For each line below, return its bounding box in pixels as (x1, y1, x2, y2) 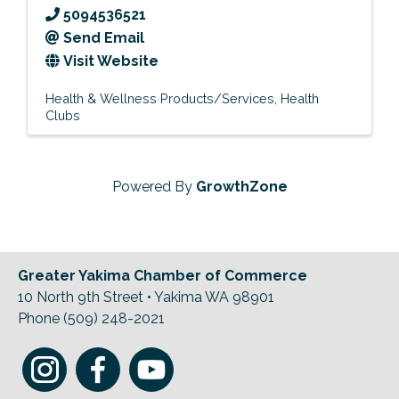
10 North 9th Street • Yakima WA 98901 (18, 288, 274, 305)
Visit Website (63, 52, 159, 69)
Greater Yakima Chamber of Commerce (18, 266, 307, 284)
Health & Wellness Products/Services (45, 90, 274, 106)
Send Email (63, 28, 144, 46)
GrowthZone (195, 177, 288, 195)
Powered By (111, 177, 196, 195)
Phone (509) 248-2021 (18, 309, 165, 327)
